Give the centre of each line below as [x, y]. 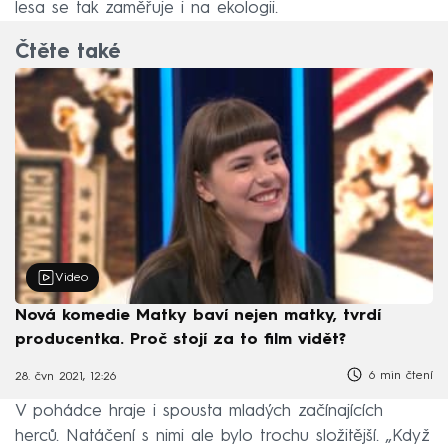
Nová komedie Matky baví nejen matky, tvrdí [198, 315]
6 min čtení [398, 375]
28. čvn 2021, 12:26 [65, 377]
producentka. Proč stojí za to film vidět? [180, 339]
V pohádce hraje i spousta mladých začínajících [199, 411]
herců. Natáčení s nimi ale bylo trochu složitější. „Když [222, 436]
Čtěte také [67, 53]
